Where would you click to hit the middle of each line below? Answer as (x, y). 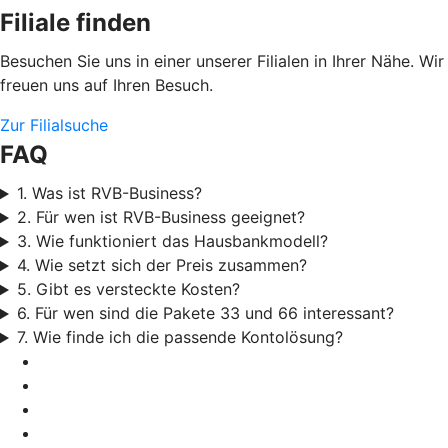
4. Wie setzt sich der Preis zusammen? (161, 265)
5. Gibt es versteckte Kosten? (128, 289)
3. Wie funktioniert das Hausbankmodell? (172, 241)
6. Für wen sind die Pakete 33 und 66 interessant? (205, 313)
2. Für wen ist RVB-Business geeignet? (160, 217)
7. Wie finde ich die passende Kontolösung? (179, 337)
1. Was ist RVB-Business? (109, 193)
